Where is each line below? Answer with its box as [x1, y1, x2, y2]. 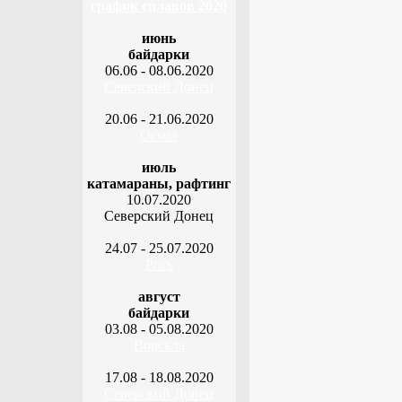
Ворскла [133, 337, 185, 353]
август [137, 289, 180, 304]
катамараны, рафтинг [87, 176, 231, 191]
